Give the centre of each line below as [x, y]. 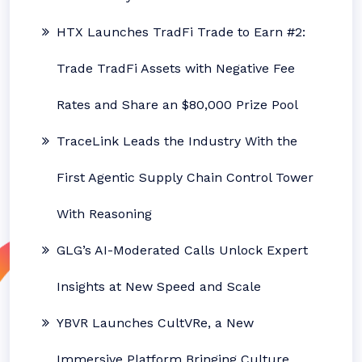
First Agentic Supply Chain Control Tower [185, 177]
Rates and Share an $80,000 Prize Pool [177, 105]
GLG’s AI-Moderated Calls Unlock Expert [182, 250]
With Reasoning [104, 214]
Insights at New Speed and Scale [159, 286]
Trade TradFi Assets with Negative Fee [176, 68]
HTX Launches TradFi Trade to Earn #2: [181, 32]
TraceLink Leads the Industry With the [177, 141]
